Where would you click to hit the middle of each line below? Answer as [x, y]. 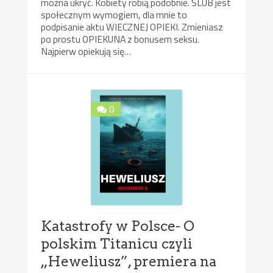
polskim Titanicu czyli [117, 243]
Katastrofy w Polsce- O [118, 226]
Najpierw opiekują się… [86, 51]
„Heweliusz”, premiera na [129, 261]
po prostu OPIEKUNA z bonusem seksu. [120, 39]
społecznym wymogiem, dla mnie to [114, 15]
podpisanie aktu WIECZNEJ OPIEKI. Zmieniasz [132, 27]
